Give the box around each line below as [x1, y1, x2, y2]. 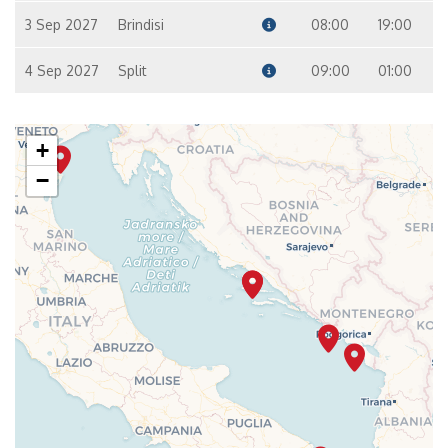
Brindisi [117, 16, 164, 33]
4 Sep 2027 [25, 62, 99, 79]
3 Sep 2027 [25, 16, 98, 33]
